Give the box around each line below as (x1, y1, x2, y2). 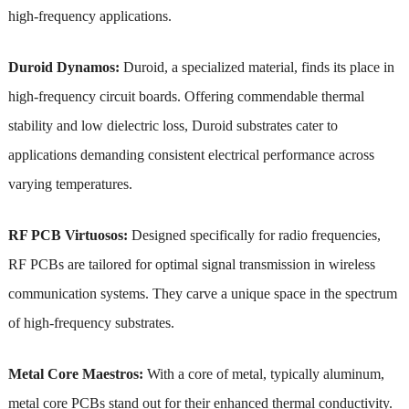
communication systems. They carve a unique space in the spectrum (7, 285, 397, 301)
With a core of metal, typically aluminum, (142, 365, 384, 382)
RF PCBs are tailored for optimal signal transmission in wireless (7, 256, 375, 272)
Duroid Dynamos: (7, 58, 123, 75)
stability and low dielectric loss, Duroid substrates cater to (7, 117, 338, 133)
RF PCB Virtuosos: (7, 226, 128, 243)
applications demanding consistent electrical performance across (7, 146, 374, 163)
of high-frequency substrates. (7, 314, 174, 330)
